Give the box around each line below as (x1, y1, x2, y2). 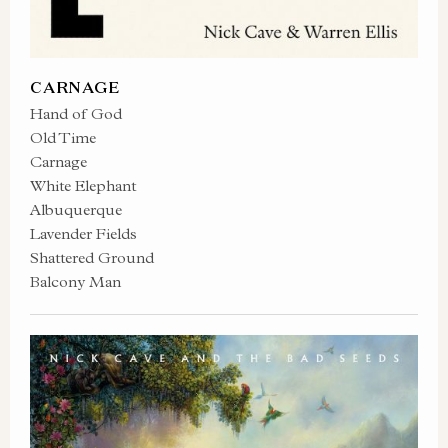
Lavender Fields (30, 224, 137, 243)
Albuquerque (30, 200, 122, 219)
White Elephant (30, 176, 136, 195)
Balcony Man (30, 272, 121, 291)
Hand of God (30, 104, 122, 123)
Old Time (30, 128, 96, 147)
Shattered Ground (30, 248, 154, 267)
